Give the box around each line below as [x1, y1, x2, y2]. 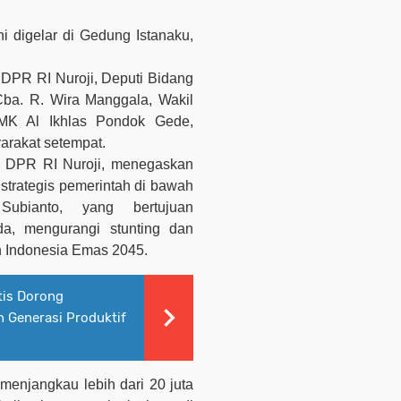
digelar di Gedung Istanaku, [13, 28, 194, 44]
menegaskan [105, 157, 193, 173]
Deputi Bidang [101, 71, 194, 87]
